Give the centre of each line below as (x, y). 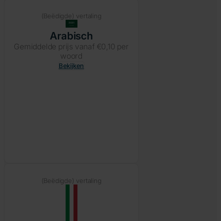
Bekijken (71, 65)
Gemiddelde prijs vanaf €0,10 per (71, 46)
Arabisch (71, 36)
